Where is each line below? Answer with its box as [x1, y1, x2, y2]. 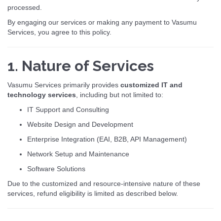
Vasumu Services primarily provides [7, 81, 120, 89]
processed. [7, 3, 42, 11]
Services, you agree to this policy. [7, 28, 111, 36]
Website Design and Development [27, 120, 133, 128]
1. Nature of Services [7, 57, 154, 74]
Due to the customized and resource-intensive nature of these [7, 180, 200, 187]
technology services [7, 91, 76, 99]
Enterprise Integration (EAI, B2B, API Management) [27, 135, 187, 143]
